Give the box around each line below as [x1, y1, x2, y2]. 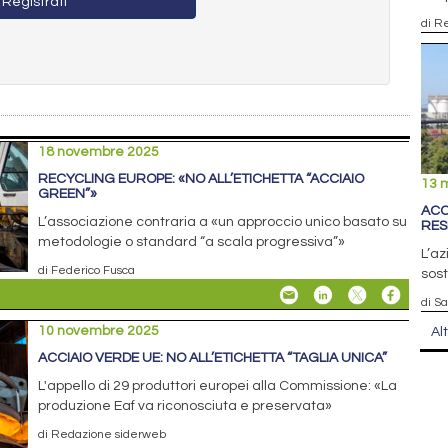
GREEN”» [38, 186, 98, 201]
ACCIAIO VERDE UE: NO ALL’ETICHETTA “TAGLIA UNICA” [38, 350, 388, 365]
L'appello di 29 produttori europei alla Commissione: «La [38, 378, 398, 393]
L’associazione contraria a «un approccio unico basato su [38, 214, 408, 229]
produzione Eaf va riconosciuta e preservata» [38, 398, 333, 413]
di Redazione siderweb [38, 427, 167, 440]
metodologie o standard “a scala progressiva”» [38, 234, 346, 249]
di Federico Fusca [38, 263, 136, 276]
